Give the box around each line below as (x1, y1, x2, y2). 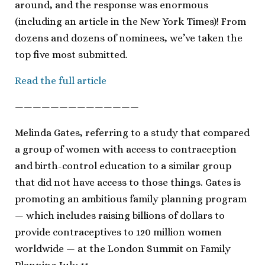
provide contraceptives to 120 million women (15, 226, 222, 238)
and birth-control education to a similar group (15, 160, 231, 172)
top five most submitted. (15, 49, 128, 60)
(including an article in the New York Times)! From (15, 15, 246, 27)
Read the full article (15, 75, 106, 86)
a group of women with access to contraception (15, 143, 237, 155)
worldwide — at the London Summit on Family (15, 243, 231, 254)
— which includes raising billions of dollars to (15, 209, 225, 221)
